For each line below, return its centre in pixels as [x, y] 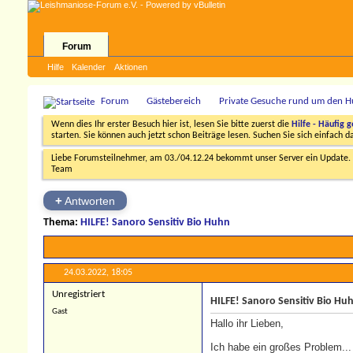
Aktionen [131, 67]
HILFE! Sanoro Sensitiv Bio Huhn [155, 223]
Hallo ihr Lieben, [247, 324]
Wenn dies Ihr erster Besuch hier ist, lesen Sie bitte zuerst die [171, 124]
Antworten [89, 201]
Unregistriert [78, 295]
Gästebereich [174, 101]
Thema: [62, 223]
